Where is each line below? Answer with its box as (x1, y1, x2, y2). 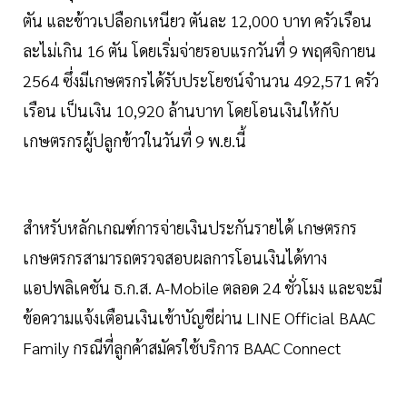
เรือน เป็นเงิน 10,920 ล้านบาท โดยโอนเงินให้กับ (23, 100, 339, 122)
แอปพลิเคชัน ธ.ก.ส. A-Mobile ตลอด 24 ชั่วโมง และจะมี (23, 277, 382, 299)
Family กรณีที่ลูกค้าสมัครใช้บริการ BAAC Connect (23, 337, 342, 359)
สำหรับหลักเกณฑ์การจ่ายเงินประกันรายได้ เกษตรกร (23, 217, 357, 239)
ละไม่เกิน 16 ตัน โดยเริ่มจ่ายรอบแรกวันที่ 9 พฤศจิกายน (23, 40, 376, 62)
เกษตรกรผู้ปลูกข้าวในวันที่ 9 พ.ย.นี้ (23, 130, 246, 152)
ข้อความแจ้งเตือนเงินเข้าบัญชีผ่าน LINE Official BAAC (23, 307, 375, 329)
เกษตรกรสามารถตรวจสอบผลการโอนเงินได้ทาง (23, 247, 327, 269)
